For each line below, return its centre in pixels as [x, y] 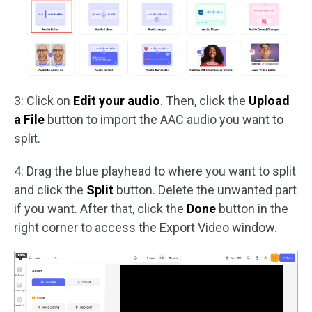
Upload [269, 101]
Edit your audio [117, 101]
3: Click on [44, 101]
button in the [252, 209]
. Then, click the [204, 101]
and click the [50, 190]
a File [29, 120]
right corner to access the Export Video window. [146, 228]
